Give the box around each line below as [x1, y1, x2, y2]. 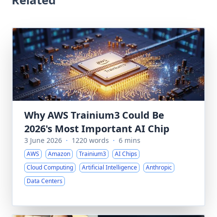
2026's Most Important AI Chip [24, 122, 170, 135]
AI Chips [115, 150, 137, 158]
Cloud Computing [27, 163, 73, 171]
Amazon [48, 150, 70, 158]
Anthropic [146, 163, 172, 171]
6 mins [119, 136, 140, 145]
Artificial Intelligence [82, 163, 137, 171]
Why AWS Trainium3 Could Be [24, 108, 164, 122]
